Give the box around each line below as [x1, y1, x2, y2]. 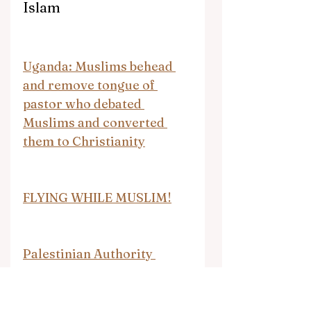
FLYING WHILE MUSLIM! [23, 189, 171, 205]
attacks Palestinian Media [23, 264, 181, 280]
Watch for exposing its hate [23, 283, 190, 299]
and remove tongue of [23, 76, 158, 93]
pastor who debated [23, 95, 144, 112]
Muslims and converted [23, 114, 167, 131]
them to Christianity [23, 133, 145, 149]
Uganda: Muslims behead [23, 58, 176, 74]
